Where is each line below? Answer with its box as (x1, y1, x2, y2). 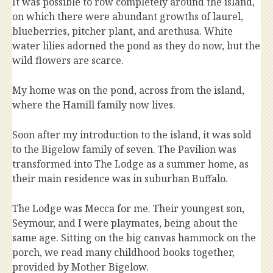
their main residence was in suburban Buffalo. (12, 172, 228, 186)
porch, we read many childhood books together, (12, 246, 235, 260)
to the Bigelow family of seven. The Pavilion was (12, 143, 236, 157)
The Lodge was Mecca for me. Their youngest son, (12, 202, 244, 216)
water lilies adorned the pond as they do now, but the (12, 39, 260, 53)
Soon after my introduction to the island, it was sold (12, 128, 252, 142)
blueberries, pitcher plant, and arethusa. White (12, 24, 233, 38)
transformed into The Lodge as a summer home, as (12, 157, 249, 171)
